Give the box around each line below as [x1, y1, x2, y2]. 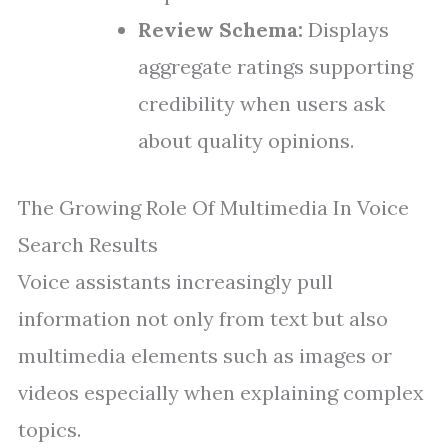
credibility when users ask [138, 91, 385, 116]
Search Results [18, 232, 158, 257]
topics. [18, 417, 81, 442]
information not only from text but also [18, 306, 388, 331]
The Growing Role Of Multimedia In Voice [18, 195, 409, 220]
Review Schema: [138, 17, 303, 42]
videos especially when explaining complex [18, 380, 424, 405]
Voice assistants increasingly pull [18, 269, 333, 294]
